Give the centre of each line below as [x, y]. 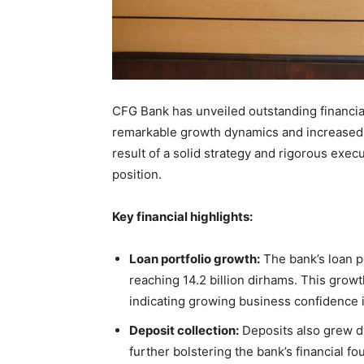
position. [137, 174]
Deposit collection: [184, 330]
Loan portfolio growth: [195, 259]
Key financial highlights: [182, 217]
